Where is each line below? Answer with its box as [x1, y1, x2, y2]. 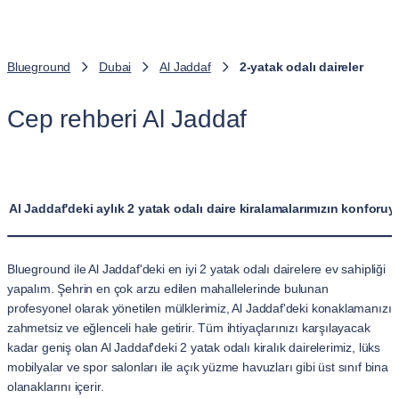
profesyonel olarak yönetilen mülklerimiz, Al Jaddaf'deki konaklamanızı [7, 301, 392, 315]
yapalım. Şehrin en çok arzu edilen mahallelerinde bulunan [7, 281, 329, 296]
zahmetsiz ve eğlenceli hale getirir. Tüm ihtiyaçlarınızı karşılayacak [7, 321, 370, 335]
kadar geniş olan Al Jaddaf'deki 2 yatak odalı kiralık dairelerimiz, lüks [7, 340, 381, 354]
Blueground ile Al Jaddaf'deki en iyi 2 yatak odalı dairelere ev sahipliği [7, 262, 386, 276]
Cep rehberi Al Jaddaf [7, 105, 248, 133]
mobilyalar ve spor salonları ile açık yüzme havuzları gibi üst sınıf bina [7, 360, 388, 374]
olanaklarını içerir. [7, 379, 104, 394]
